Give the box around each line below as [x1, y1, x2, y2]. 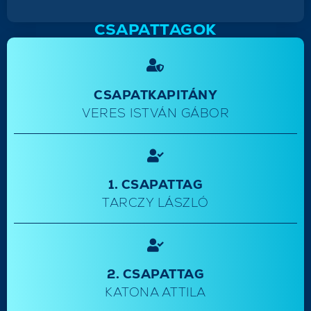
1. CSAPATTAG [108, 176, 203, 193]
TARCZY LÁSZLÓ [102, 194, 209, 211]
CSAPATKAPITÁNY [94, 87, 217, 103]
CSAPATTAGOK [94, 19, 217, 40]
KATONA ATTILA [105, 284, 206, 301]
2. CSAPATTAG [107, 266, 204, 283]
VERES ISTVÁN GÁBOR [82, 105, 229, 121]
